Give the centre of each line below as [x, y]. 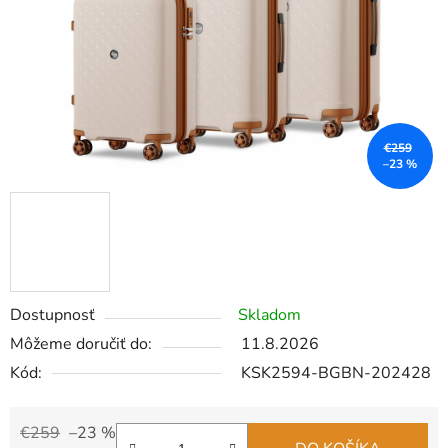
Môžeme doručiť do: [81, 344]
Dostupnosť [52, 315]
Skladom [269, 315]
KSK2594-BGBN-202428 [336, 373]
